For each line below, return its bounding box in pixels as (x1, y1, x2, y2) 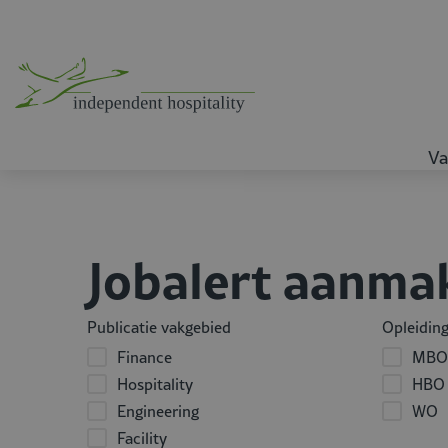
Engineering (117, 400, 199, 422)
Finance (117, 346, 172, 368)
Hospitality (117, 373, 193, 395)
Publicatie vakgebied (87, 316, 231, 338)
